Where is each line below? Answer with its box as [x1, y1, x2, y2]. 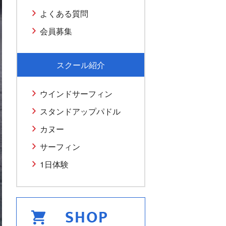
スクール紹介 [56, 59, 105, 71]
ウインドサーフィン [40, 88, 112, 100]
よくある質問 [40, 8, 88, 20]
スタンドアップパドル [40, 105, 121, 118]
